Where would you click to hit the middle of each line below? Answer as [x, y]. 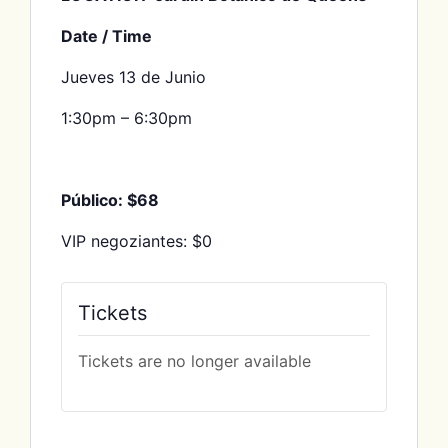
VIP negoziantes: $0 [136, 241]
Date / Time [106, 36]
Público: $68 [110, 200]
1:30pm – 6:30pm [126, 118]
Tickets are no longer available [194, 361]
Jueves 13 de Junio [133, 77]
